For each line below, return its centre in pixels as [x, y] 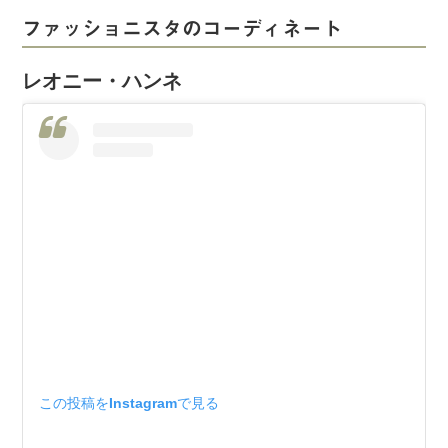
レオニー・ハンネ [102, 81]
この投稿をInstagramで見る [129, 403]
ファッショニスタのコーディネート [182, 28]
